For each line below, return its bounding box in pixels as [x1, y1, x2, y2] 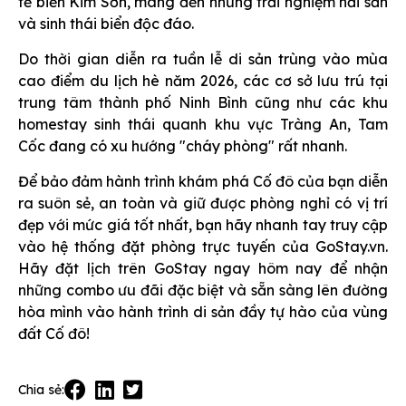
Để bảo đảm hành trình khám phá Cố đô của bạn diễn [18, 172, 388, 191]
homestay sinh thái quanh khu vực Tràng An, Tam [18, 115, 388, 134]
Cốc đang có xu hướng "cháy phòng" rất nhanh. [18, 137, 347, 156]
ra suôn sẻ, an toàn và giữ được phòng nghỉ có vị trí [18, 194, 388, 213]
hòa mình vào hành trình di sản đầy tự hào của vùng [18, 303, 388, 322]
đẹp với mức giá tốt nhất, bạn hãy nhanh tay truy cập [18, 216, 388, 235]
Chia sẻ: [18, 382, 64, 399]
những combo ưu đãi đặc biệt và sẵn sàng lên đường [18, 281, 388, 300]
